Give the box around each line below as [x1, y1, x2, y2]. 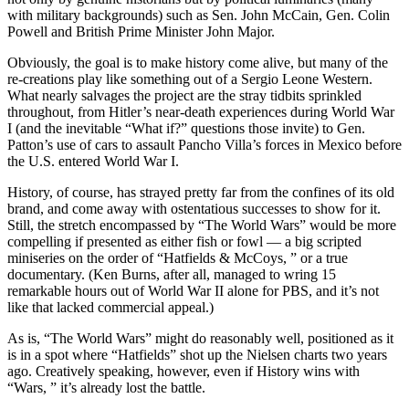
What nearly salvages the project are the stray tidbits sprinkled [7, 87, 362, 103]
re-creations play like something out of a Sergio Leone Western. [7, 70, 372, 87]
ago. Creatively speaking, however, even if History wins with [7, 362, 360, 379]
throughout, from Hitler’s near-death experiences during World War [7, 103, 394, 120]
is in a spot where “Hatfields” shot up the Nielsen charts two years [7, 346, 387, 362]
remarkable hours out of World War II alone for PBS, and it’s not [7, 282, 379, 299]
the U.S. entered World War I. [7, 152, 179, 169]
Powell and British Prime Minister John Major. [7, 23, 275, 39]
